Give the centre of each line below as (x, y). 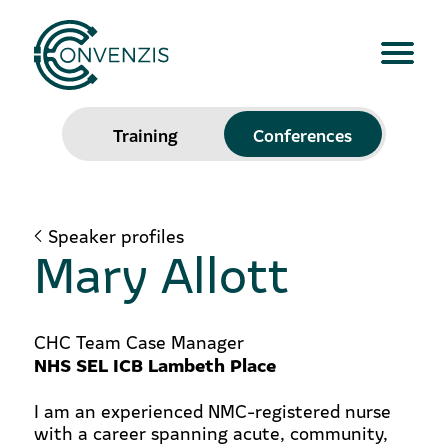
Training (145, 134)
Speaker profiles (115, 235)
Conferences (303, 134)
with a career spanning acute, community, (210, 432)
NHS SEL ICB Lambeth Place (154, 363)
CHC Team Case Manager (138, 341)
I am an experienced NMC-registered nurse (212, 410)
